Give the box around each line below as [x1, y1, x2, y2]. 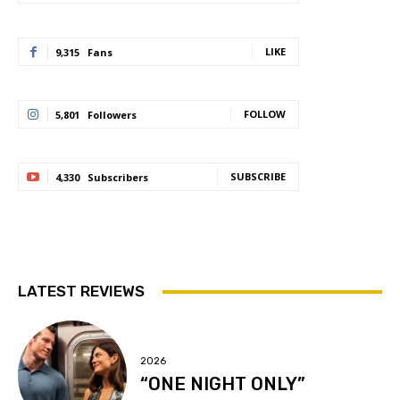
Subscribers [87, 171, 148, 185]
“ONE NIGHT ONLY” [140, 372, 306, 395]
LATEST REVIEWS [18, 282, 145, 301]
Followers [87, 108, 137, 122]
